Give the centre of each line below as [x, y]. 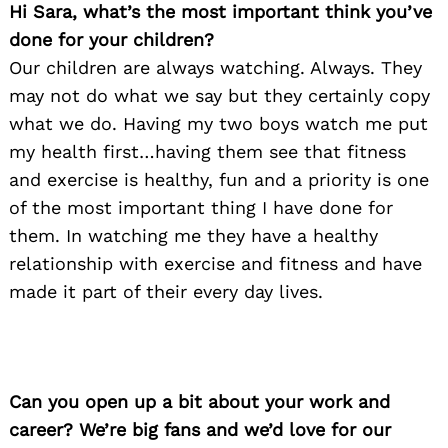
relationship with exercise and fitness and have [215, 263]
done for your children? [111, 39]
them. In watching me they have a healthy [193, 235]
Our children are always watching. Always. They [215, 67]
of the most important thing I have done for [201, 207]
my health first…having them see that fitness [207, 151]
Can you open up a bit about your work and [199, 401]
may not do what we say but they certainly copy [219, 95]
